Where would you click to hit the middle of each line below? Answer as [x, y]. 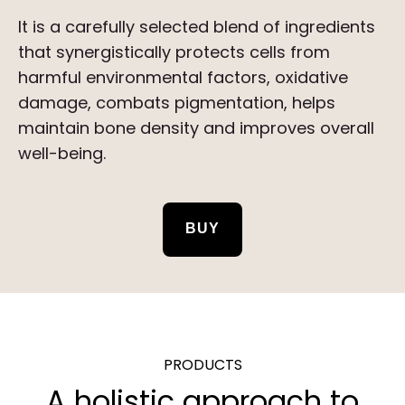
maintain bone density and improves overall [196, 128]
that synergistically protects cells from [174, 52]
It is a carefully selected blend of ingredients [197, 27]
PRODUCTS [202, 365]
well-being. [62, 154]
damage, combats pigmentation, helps [177, 103]
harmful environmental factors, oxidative [183, 78]
